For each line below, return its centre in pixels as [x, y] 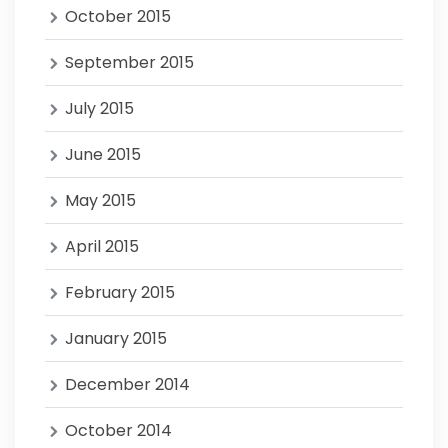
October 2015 [118, 16]
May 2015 [100, 200]
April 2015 [102, 246]
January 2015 [116, 338]
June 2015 [103, 154]
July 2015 [99, 108]
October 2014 [118, 430]
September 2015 [129, 62]
